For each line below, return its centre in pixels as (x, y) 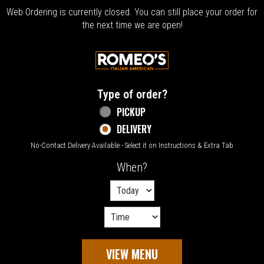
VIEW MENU (132, 254)
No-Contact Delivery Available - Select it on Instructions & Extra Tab (132, 145)
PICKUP (131, 112)
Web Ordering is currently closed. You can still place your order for (132, 12)
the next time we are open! (132, 25)
